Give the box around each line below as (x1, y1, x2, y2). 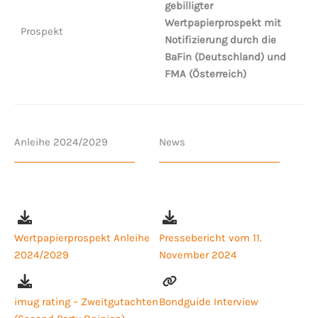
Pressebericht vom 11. (159, 231, 262, 244)
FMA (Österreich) (164, 67, 246, 80)
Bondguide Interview (159, 295, 258, 308)
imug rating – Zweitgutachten (14, 295, 158, 308)
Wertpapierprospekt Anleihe (14, 231, 150, 244)
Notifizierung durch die (164, 33, 276, 46)
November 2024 (159, 248, 236, 261)
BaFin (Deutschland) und (164, 50, 286, 63)
